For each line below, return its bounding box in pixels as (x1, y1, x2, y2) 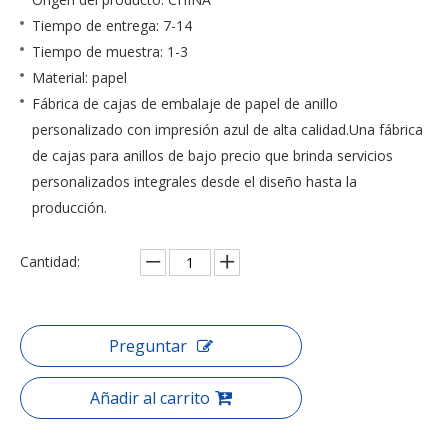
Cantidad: (20, 252, 80, 271)
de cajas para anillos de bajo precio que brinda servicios (32, 146, 393, 165)
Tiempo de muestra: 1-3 (32, 42, 188, 61)
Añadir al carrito (90, 387, 210, 409)
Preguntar (109, 335, 187, 357)
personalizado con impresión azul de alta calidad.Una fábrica (32, 120, 423, 139)
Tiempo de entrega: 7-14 (32, 16, 192, 35)
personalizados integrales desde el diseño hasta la (32, 172, 357, 191)
